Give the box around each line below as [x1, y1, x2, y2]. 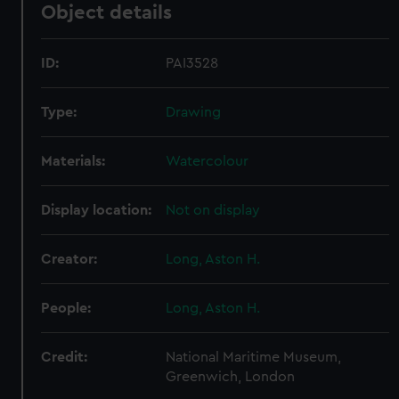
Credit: [41, 350, 88, 364]
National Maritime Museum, [166, 350, 342, 364]
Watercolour [166, 154, 249, 168]
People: [41, 301, 92, 315]
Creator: [41, 252, 98, 266]
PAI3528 [166, 56, 219, 70]
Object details [41, 3, 173, 22]
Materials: [41, 154, 106, 168]
